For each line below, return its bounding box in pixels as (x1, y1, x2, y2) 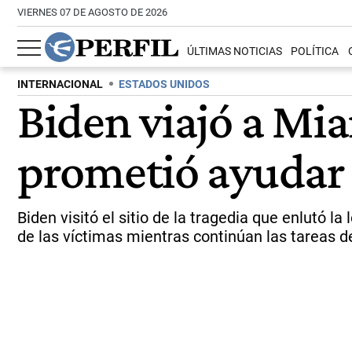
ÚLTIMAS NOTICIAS (187, 45, 283, 59)
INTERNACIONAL (17, 78, 103, 91)
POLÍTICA (291, 45, 339, 59)
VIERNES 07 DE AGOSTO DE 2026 (17, 6, 167, 18)
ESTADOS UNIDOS (119, 78, 210, 91)
